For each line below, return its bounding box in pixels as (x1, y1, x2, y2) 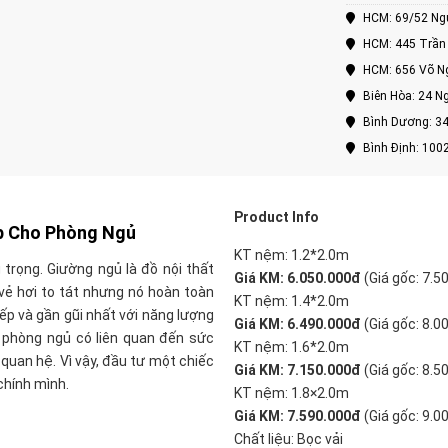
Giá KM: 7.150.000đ (234, 362, 361, 379)
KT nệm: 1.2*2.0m (234, 247, 349, 264)
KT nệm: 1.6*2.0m (234, 339, 349, 356)
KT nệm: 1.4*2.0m (234, 293, 349, 310)
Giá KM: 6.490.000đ (234, 316, 361, 333)
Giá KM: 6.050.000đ (234, 270, 361, 287)
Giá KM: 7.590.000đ (234, 408, 361, 425)
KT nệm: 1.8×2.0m (234, 385, 349, 402)
